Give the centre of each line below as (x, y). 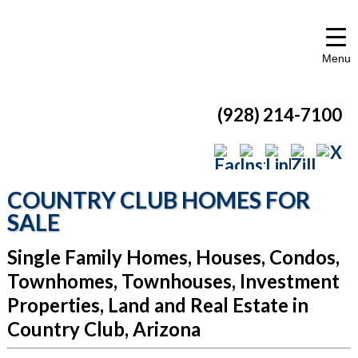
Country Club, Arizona (103, 329)
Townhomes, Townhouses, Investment (173, 281)
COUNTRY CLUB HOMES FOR (158, 200)
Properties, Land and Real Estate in (157, 305)
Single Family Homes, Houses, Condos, (173, 257)
